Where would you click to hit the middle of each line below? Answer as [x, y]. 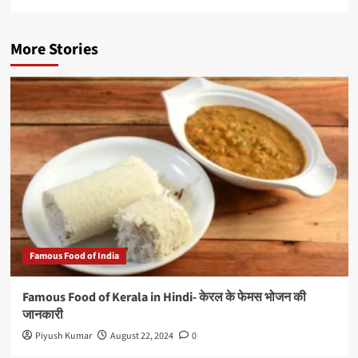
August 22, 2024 [141, 336]
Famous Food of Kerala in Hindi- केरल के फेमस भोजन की [164, 298]
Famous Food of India [74, 257]
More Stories [54, 50]
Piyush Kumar [63, 336]
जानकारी [42, 315]
